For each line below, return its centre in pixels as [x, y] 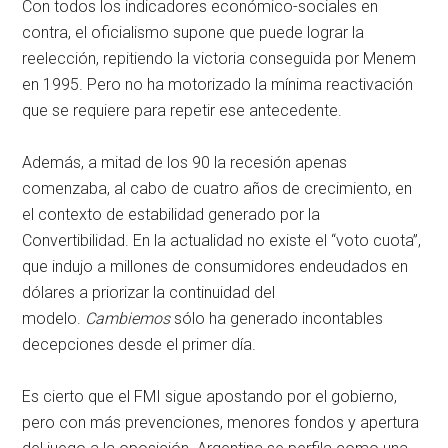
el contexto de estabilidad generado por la [171, 215]
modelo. [54, 319]
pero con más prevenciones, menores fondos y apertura [221, 423]
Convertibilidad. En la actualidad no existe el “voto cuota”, [222, 241]
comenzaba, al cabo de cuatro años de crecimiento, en [217, 189]
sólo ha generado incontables [279, 319]
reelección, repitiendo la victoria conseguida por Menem [219, 59]
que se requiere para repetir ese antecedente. [182, 111]
